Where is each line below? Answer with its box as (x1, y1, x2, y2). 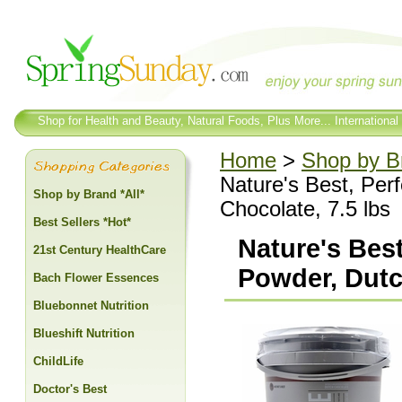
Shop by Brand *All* (33, 188, 144, 201)
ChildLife (33, 354, 83, 368)
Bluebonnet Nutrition (33, 299, 149, 312)
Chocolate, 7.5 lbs (220, 197, 390, 221)
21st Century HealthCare (33, 243, 166, 257)
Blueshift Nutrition (33, 327, 135, 340)
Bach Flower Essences (33, 271, 159, 284)
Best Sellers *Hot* (33, 215, 131, 229)
